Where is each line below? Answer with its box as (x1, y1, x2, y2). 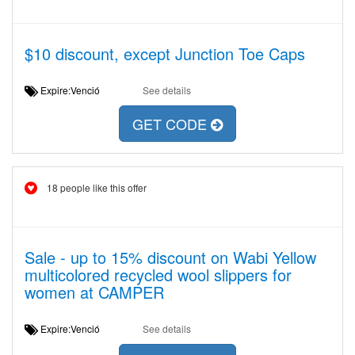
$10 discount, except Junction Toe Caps (25, 42, 305, 65)
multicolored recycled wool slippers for (25, 263, 292, 286)
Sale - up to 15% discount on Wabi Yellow (25, 246, 316, 269)
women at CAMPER (25, 281, 164, 303)
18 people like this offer (47, 181, 147, 194)
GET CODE (132, 113, 211, 135)
